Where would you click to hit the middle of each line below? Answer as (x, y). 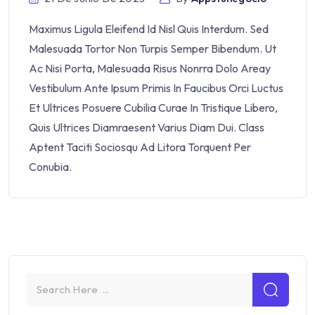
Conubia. (50, 166)
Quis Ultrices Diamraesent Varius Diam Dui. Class (147, 127)
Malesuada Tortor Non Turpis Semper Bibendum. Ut (153, 48)
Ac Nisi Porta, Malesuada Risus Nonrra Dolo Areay (150, 68)
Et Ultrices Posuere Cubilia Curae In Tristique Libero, (153, 107)
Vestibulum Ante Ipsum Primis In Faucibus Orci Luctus (156, 88)
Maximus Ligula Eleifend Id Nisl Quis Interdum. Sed (149, 28)
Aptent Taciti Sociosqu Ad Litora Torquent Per (140, 147)
